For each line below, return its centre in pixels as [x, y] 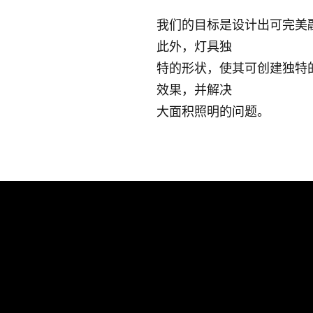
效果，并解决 [194, 88]
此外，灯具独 [194, 44]
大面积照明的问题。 [213, 109]
